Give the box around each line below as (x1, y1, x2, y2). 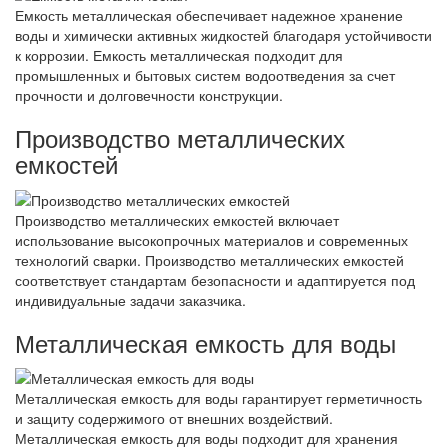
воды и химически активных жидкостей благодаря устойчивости (15, 25, 432, 46)
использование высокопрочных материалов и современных (15, 229, 408, 250)
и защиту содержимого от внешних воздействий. (15, 407, 333, 428)
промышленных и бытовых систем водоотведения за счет (15, 65, 395, 86)
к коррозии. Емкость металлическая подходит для (15, 45, 343, 66)
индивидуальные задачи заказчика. (15, 289, 246, 310)
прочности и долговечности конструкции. (15, 85, 283, 106)
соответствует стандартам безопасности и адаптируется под (15, 269, 415, 290)
